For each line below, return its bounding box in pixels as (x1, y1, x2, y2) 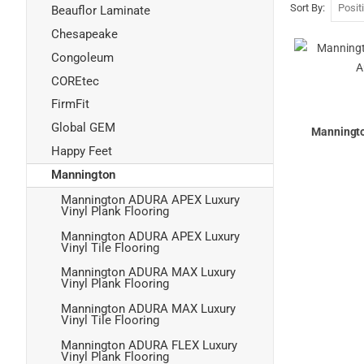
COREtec (51, 73, 99, 89)
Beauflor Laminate (51, 3, 150, 19)
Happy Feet (51, 143, 112, 158)
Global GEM (51, 120, 115, 136)
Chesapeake (51, 26, 118, 41)
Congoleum (51, 50, 114, 65)
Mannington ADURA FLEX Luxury (61, 337, 237, 353)
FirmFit (51, 97, 89, 112)
